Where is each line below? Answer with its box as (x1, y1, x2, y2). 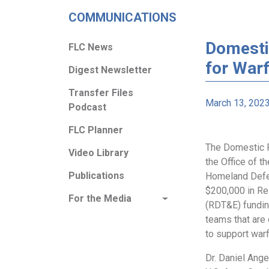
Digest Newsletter (68, 64, 152, 76)
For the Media (68, 193, 131, 204)
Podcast (68, 101, 106, 113)
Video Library (68, 147, 128, 159)
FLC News (68, 41, 113, 53)
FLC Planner (68, 124, 123, 136)
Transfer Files (68, 87, 133, 98)
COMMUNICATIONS (68, 10, 177, 25)
